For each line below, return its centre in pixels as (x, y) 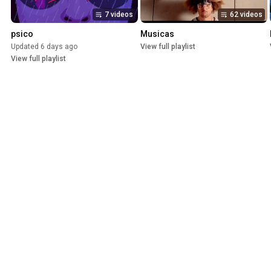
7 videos (119, 15)
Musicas (157, 34)
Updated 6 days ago (44, 47)
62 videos (246, 15)
